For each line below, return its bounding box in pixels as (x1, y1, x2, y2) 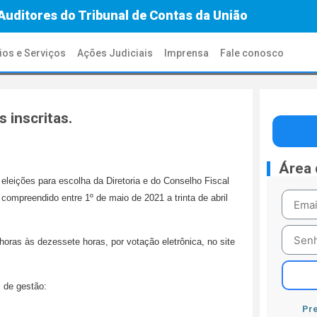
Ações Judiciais (77, 47, 154, 59)
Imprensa (164, 47, 209, 59)
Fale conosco (220, 47, 284, 59)
